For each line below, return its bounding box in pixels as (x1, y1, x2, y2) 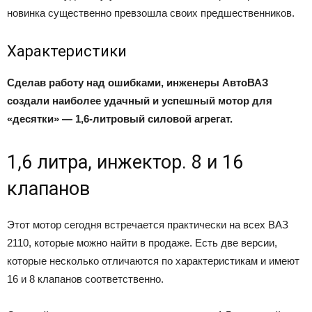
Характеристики (7, 42, 127, 60)
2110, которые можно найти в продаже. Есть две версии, (7, 236, 277, 249)
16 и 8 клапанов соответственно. (7, 272, 164, 285)
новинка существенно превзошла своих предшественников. (7, 6, 295, 19)
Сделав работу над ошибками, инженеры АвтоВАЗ (7, 76, 268, 88)
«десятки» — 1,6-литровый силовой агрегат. (7, 112, 233, 125)
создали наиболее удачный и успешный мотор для (7, 94, 272, 107)
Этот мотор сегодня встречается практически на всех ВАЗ (7, 218, 288, 231)
